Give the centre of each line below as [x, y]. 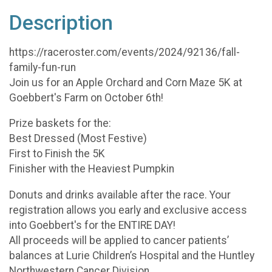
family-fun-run [42, 67]
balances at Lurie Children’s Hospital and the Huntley [132, 255]
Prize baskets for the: [60, 124]
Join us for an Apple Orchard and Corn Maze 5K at [126, 82]
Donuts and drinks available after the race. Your [120, 195]
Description [61, 23]
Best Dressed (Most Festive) [78, 139]
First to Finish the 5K [57, 154]
